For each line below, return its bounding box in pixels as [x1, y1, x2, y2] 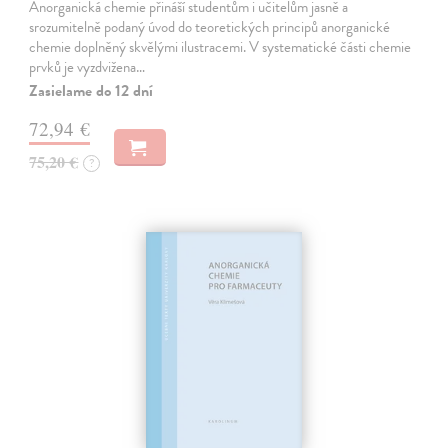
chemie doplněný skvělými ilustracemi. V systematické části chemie [29, 36, 412, 59]
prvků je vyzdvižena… [29, 56, 146, 79]
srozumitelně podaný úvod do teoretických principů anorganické [29, 16, 391, 39]
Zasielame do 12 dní [29, 79, 154, 104]
